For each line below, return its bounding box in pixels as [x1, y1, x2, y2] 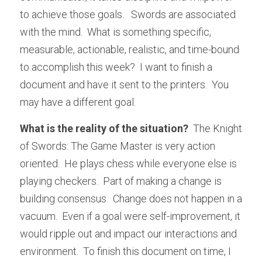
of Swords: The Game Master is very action [20, 140, 215, 152]
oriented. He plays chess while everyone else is [20, 157, 237, 170]
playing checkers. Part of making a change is [20, 175, 222, 187]
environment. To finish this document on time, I [20, 245, 231, 257]
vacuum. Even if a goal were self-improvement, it [20, 210, 240, 222]
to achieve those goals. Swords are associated [20, 8, 236, 20]
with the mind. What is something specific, [20, 26, 211, 38]
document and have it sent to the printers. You [20, 78, 229, 91]
